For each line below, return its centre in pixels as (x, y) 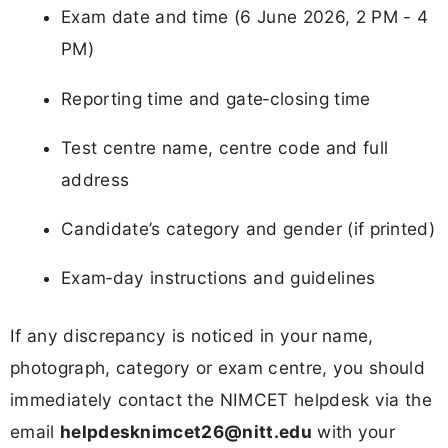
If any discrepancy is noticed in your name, (192, 335)
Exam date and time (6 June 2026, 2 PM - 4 (245, 17)
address (95, 179)
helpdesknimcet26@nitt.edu (185, 431)
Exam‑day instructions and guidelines (218, 278)
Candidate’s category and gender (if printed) (248, 229)
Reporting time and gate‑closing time (216, 98)
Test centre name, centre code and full (225, 147)
